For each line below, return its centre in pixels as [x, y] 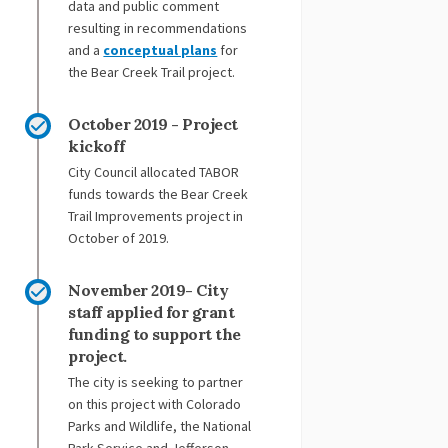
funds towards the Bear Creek [158, 194]
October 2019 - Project [153, 124]
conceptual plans [160, 50]
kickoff [96, 146]
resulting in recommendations [158, 28]
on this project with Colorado [155, 404]
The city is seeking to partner [156, 382]
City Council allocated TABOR [154, 172]
